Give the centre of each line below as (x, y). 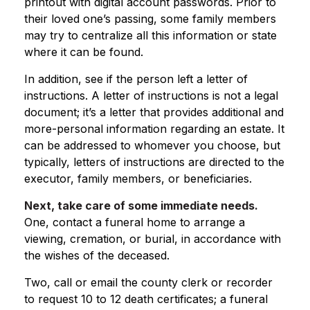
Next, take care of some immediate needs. (141, 206)
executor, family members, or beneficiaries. (138, 179)
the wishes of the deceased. (97, 255)
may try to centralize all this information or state (151, 35)
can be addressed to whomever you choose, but (152, 145)
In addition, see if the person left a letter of (136, 79)
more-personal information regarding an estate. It (154, 129)
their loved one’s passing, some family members (150, 19)
